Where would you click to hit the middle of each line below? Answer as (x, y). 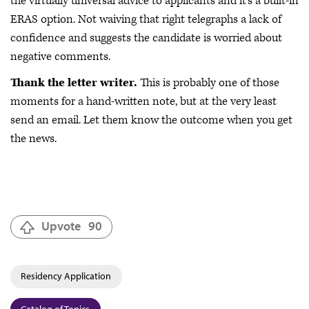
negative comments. (63, 57)
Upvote (61, 226)
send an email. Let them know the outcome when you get (151, 120)
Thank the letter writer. (74, 82)
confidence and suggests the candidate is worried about (146, 38)
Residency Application (66, 276)
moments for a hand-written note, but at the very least (143, 101)
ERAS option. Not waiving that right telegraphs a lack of (146, 19)
